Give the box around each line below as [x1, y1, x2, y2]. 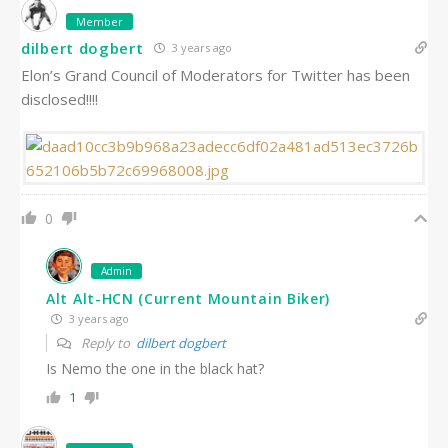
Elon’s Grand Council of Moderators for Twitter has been [21, 65, 410, 86]
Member [76, 14, 123, 30]
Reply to [78, 334, 136, 353]
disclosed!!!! [21, 89, 98, 110]
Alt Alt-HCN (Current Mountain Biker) [46, 289, 331, 309]
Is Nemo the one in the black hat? [46, 359, 264, 379]
